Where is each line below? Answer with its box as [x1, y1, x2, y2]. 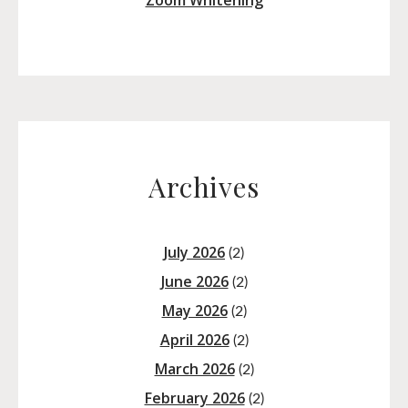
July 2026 [164, 242, 225, 263]
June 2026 [160, 271, 229, 292]
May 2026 [161, 301, 228, 321]
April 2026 [159, 330, 229, 351]
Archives [148, 168, 260, 206]
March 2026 [154, 359, 235, 380]
